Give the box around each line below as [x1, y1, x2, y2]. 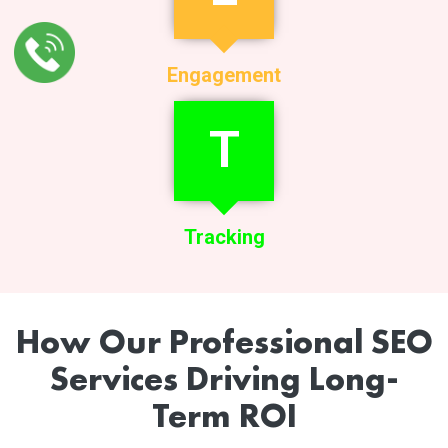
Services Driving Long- [49, 356, 399, 400]
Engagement [167, 62, 281, 87]
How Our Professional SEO [15, 319, 433, 363]
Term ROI [151, 393, 297, 437]
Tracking [183, 224, 265, 249]
